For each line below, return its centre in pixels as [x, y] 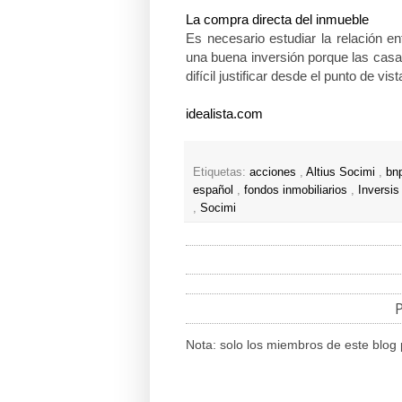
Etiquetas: [221, 172]
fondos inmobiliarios [297, 190]
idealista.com [224, 113]
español [215, 190]
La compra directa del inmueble [279, 19]
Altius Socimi [342, 172]
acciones [275, 172]
